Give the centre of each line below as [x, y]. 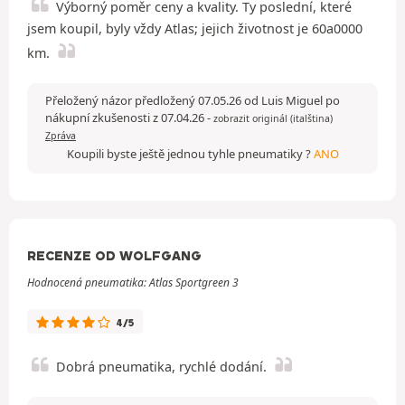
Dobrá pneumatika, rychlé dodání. [161, 366]
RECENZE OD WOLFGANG [114, 255]
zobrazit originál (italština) [273, 118]
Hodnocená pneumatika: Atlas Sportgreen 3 [133, 282]
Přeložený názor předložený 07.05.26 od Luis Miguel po [193, 100]
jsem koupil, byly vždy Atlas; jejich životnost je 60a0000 [195, 28]
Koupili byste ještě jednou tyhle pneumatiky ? [190, 153]
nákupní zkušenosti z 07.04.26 [126, 117]
